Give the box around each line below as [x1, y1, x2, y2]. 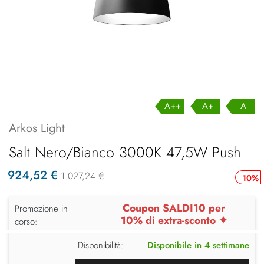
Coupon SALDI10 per [123, 200, 226, 216]
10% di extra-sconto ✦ [120, 212, 227, 228]
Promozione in [15, 202, 68, 215]
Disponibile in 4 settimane [147, 238, 249, 252]
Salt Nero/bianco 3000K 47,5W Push [9, 141, 241, 163]
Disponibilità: [78, 238, 124, 252]
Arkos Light [9, 119, 65, 137]
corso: [15, 214, 38, 228]
